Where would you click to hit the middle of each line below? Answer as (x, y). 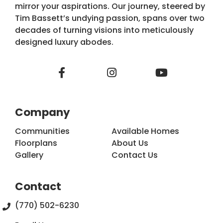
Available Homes (145, 131)
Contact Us (135, 155)
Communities (42, 131)
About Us (130, 143)
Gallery (29, 155)
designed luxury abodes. (64, 42)
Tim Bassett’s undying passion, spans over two (110, 18)
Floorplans (36, 143)
